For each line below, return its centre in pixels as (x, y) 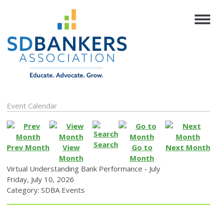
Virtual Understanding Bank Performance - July (84, 168)
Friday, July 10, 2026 (40, 179)
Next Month (188, 147)
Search (106, 144)
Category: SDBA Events (46, 190)
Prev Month (28, 147)
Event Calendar (32, 105)
